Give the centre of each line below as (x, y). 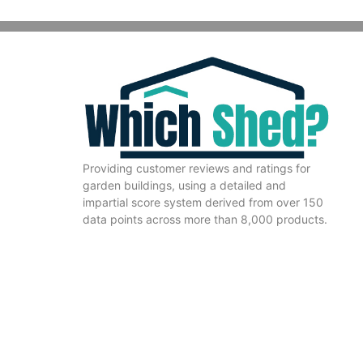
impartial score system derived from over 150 (203, 203)
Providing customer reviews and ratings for (196, 169)
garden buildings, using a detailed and (184, 186)
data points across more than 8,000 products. (205, 220)
